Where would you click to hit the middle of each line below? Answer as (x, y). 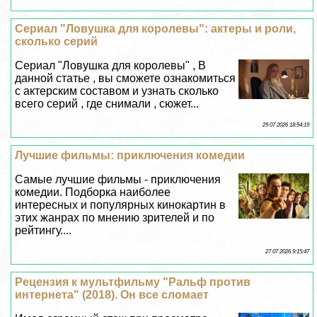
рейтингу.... (44, 231)
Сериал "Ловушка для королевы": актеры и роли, (156, 29)
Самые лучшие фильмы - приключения (118, 180)
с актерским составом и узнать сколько (117, 91)
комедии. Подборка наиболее (93, 192)
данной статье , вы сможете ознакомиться (126, 79)
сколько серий (57, 42)
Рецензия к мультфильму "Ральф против (133, 282)
